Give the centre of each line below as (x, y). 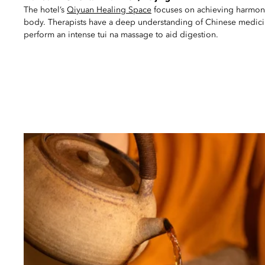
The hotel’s (45, 10)
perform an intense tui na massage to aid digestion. (121, 35)
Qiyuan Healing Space (109, 10)
